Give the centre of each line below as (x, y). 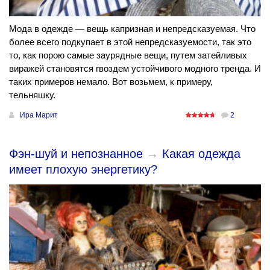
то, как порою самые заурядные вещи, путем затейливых (128, 55)
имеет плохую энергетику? (83, 169)
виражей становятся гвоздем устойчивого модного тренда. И (135, 68)
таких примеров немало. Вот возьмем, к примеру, (111, 81)
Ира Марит (39, 115)
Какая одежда (201, 153)
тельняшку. (32, 95)
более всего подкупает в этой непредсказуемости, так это (130, 42)
